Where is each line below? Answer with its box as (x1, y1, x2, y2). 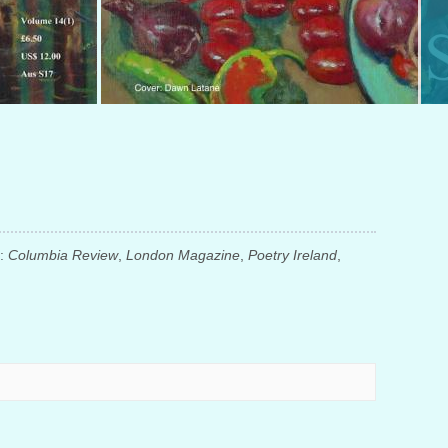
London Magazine (126, 247, 240, 264)
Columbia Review (8, 247, 118, 264)
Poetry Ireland (248, 247, 337, 264)
